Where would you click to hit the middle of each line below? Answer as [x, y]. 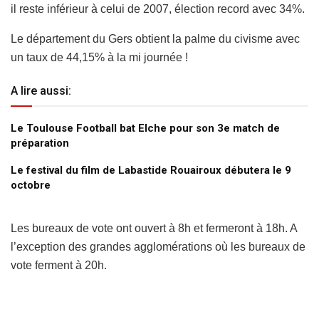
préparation [40, 143]
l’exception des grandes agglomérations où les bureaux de [158, 246]
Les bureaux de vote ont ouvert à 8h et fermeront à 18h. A [154, 228]
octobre [31, 185]
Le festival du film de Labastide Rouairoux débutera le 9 [151, 170]
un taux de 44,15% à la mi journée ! [99, 57]
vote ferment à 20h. [59, 265]
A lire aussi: [41, 90]
